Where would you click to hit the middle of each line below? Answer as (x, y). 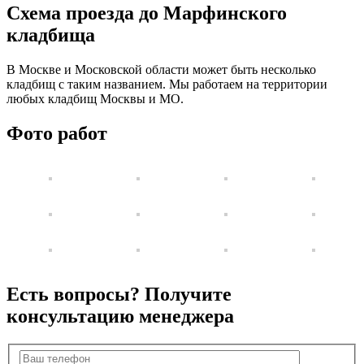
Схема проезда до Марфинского (147, 13)
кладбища (51, 35)
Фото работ (57, 133)
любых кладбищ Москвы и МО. (95, 98)
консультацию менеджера (120, 316)
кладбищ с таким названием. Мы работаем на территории (167, 84)
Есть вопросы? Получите (119, 295)
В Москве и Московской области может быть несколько (161, 69)
